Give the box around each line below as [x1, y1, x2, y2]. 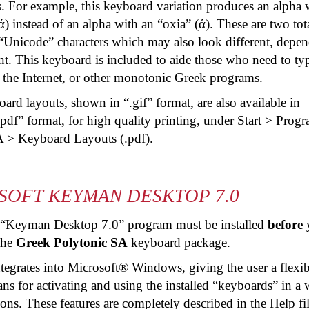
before [268, 217, 306, 232]
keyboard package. [128, 235, 230, 250]
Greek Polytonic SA [16, 235, 128, 250]
